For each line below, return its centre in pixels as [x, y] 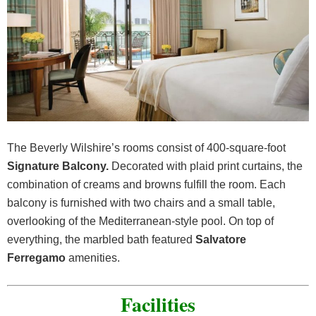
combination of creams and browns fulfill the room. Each [146, 185]
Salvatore [221, 240]
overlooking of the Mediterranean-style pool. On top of [140, 221]
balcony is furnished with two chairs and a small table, [141, 203]
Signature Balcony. [59, 166]
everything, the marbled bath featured [101, 240]
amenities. [93, 258]
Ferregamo [36, 258]
